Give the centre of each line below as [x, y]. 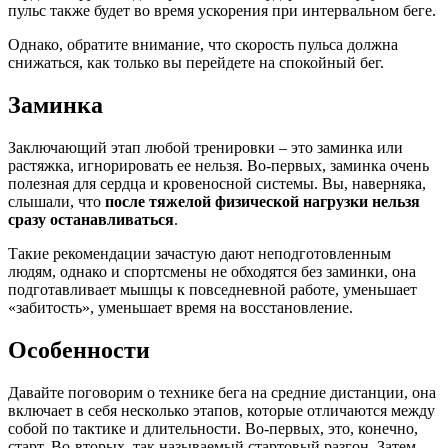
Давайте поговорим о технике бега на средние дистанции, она [222, 392]
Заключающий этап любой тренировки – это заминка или [205, 148]
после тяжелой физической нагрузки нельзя [262, 202]
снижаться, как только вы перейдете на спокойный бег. [196, 63]
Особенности [79, 350]
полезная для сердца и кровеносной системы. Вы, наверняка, [217, 184]
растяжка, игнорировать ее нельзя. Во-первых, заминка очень [218, 166]
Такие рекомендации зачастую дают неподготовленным [199, 254]
